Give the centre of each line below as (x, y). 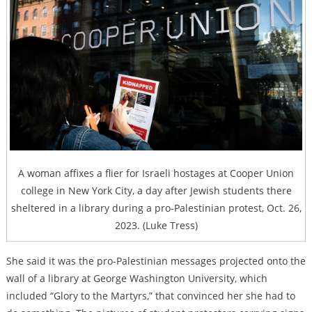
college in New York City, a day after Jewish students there (156, 191)
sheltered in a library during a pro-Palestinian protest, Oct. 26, (156, 208)
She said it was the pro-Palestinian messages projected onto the (156, 261)
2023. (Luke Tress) (156, 226)
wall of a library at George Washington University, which (136, 279)
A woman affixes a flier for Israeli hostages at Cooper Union (156, 173)
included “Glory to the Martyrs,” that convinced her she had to (150, 296)
